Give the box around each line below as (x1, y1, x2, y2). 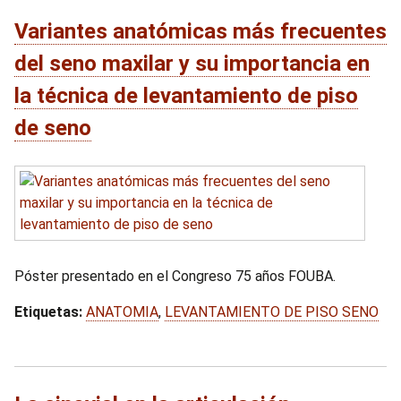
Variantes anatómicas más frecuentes (14, 19, 387, 44)
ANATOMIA (86, 303, 158, 320)
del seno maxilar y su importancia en (14, 51, 370, 76)
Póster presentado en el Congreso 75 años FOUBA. (14, 268, 336, 285)
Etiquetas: (14, 303, 82, 320)
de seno (14, 115, 91, 141)
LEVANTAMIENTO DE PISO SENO (165, 303, 379, 320)
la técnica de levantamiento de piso (14, 83, 358, 108)
